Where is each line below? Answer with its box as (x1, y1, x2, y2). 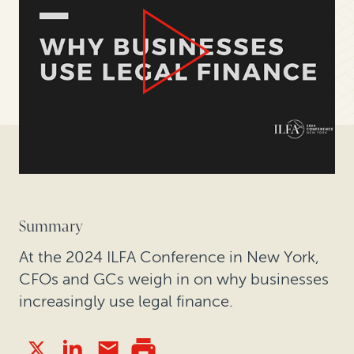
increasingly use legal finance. (19, 292, 233, 311)
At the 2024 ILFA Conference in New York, (19, 247, 319, 267)
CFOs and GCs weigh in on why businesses (19, 269, 329, 289)
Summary (19, 217, 83, 235)
